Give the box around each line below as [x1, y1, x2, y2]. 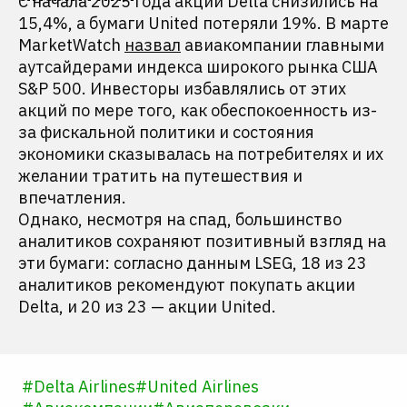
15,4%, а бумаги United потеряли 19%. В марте [18, 13, 389, 34]
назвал [124, 35, 181, 55]
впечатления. [18, 187, 126, 208]
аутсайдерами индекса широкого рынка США [18, 56, 378, 77]
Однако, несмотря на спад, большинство [18, 209, 342, 230]
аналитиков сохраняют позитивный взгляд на [18, 231, 386, 252]
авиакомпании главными [181, 35, 384, 55]
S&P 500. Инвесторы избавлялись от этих [18, 78, 346, 99]
